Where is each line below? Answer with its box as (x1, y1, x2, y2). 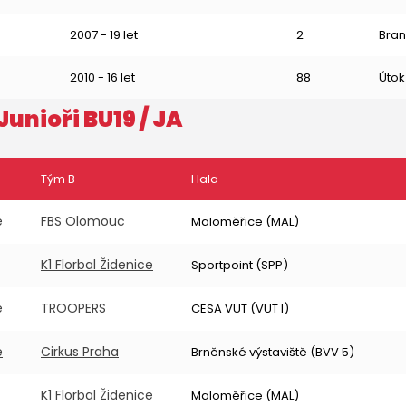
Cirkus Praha (41, 343, 119, 361)
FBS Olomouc (41, 212, 125, 230)
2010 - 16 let (70, 69, 135, 86)
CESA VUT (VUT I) (191, 300, 289, 317)
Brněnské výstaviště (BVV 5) (191, 343, 354, 361)
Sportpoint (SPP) (191, 256, 288, 274)
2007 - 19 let (70, 26, 138, 43)
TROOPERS (41, 299, 106, 317)
